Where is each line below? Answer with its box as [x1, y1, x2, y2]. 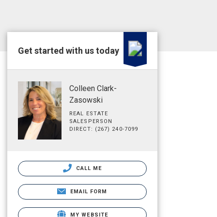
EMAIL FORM [70, 188, 108, 195]
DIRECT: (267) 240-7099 [69, 126, 139, 132]
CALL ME [74, 165, 102, 171]
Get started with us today [18, 46, 119, 56]
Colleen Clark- [69, 84, 117, 93]
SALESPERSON [69, 118, 113, 124]
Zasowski [69, 95, 103, 105]
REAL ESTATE [69, 110, 108, 117]
